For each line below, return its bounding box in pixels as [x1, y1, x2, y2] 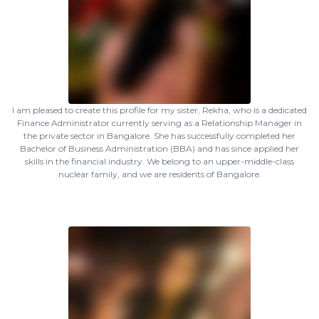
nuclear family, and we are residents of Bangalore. [58, 169, 261, 179]
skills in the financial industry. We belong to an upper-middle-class [25, 156, 294, 167]
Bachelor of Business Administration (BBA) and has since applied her [20, 143, 299, 154]
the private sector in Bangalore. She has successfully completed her [23, 130, 296, 141]
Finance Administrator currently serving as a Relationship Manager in [17, 117, 302, 128]
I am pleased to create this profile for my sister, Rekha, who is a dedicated [12, 105, 307, 115]
